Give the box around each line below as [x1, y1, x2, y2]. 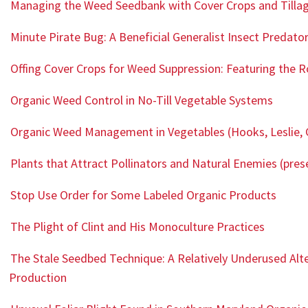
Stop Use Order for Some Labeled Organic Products [10, 187, 277, 203]
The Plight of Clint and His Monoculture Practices [10, 219, 265, 235]
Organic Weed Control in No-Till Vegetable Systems [10, 92, 274, 109]
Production [9, 269, 67, 286]
